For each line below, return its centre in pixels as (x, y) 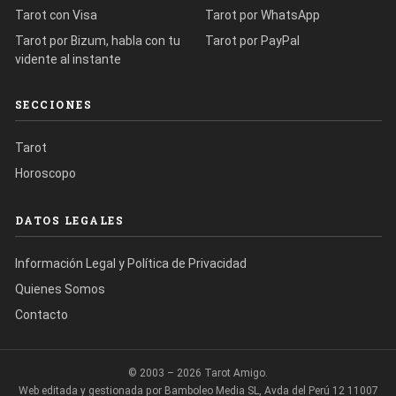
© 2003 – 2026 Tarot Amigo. (198, 373)
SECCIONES (53, 104)
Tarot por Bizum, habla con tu (97, 40)
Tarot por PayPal (252, 40)
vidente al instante (68, 59)
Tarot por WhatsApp (263, 15)
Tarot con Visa (56, 15)
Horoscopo (45, 173)
